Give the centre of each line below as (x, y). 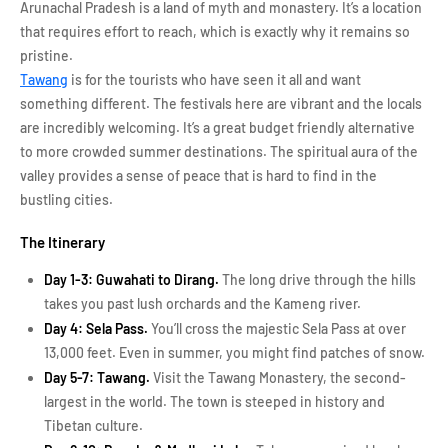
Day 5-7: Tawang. (97, 377)
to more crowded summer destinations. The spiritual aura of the (219, 151)
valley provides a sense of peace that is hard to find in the (198, 175)
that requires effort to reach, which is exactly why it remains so (215, 31)
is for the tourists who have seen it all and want (214, 79)
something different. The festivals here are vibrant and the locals (221, 103)
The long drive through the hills (319, 279)
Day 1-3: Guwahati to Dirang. (133, 279)
